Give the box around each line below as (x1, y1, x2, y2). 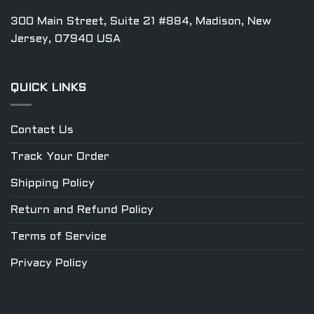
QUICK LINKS (11, 82, 87, 93)
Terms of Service (11, 231, 107, 243)
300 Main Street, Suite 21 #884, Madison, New (11, 15, 271, 27)
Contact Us (11, 125, 74, 136)
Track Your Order (11, 151, 109, 163)
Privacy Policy (11, 258, 88, 269)
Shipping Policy (11, 178, 95, 189)
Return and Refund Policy (11, 205, 153, 216)
